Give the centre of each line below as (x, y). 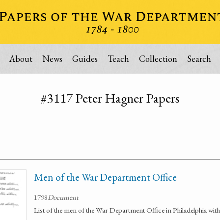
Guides (85, 59)
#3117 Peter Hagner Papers (110, 98)
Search (199, 59)
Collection (158, 59)
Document (63, 197)
